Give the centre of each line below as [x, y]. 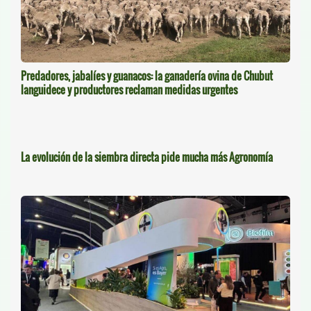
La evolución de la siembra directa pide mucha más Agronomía [147, 157]
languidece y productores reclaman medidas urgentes [129, 89]
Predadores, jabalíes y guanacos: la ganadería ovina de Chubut [147, 75]
